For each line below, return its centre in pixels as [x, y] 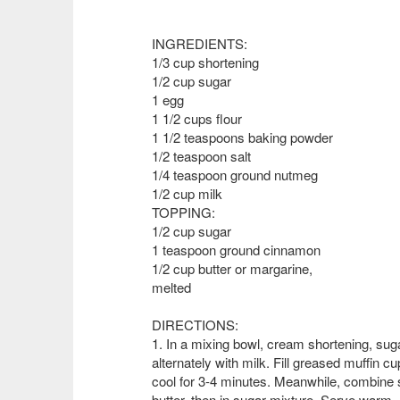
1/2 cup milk [187, 193]
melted [171, 287]
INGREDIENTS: [200, 43]
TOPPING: [183, 212]
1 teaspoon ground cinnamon [236, 250]
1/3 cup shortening [205, 62]
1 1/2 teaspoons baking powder [242, 137]
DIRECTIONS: [195, 325]
